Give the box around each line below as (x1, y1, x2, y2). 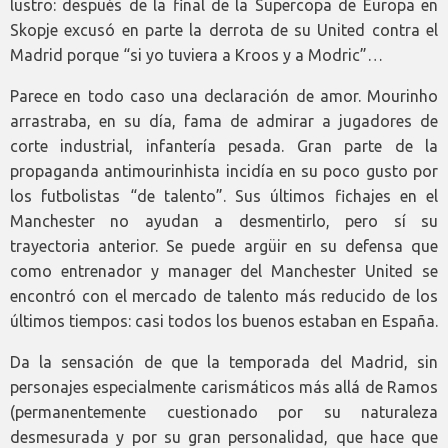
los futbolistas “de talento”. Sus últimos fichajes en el (10, 187, 438, 206)
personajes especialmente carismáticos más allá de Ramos (10, 378, 438, 397)
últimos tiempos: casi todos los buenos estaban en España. (10, 312, 438, 331)
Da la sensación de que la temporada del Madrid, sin (10, 353, 438, 372)
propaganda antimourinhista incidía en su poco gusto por (10, 162, 438, 181)
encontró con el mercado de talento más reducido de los (10, 287, 438, 306)
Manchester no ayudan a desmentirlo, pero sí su (10, 212, 438, 231)
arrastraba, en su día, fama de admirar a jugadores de (10, 112, 438, 131)
